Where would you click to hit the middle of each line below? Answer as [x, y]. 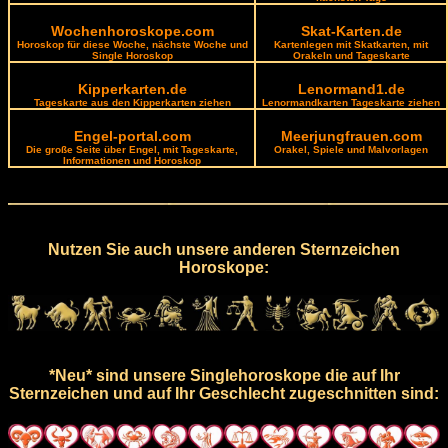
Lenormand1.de [351, 88]
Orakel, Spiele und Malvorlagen [351, 149]
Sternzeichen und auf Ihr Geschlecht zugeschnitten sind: [224, 393]
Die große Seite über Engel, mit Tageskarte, [132, 149]
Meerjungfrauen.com [351, 135]
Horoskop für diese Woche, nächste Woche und [132, 44]
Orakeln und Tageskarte [351, 55]
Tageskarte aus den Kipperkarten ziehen [132, 102]
